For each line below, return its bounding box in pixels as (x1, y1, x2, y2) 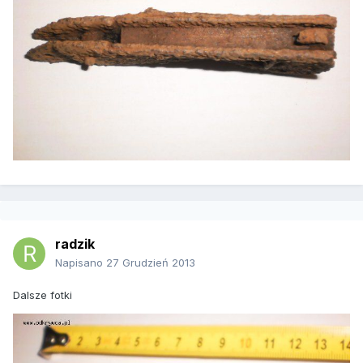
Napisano (55, 256, 106, 270)
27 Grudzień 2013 (106, 256, 195, 270)
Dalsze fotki (13, 288, 72, 302)
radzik (55, 236, 95, 253)
